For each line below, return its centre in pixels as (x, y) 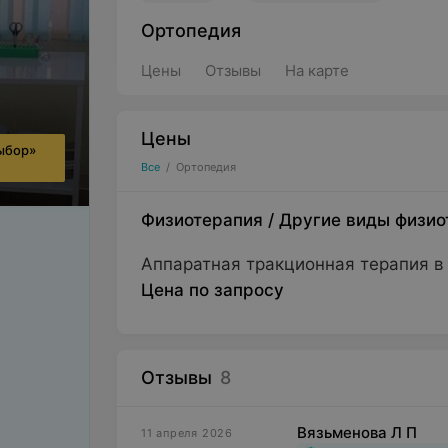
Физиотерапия (201, 220)
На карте (316, 70)
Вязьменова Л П (356, 432)
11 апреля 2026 (186, 433)
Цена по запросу (212, 290)
